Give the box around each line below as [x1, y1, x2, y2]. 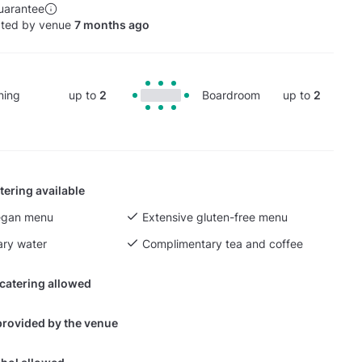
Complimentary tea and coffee [141, 237, 303, 251]
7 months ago [74, 18, 149, 32]
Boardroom [201, 88, 260, 103]
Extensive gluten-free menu [141, 210, 288, 225]
